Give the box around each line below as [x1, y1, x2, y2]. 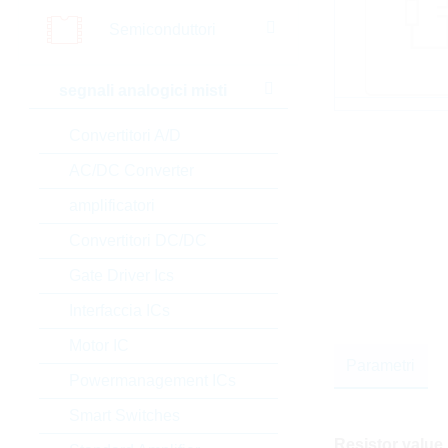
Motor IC [68, 337, 129, 354]
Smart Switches [68, 407, 180, 424]
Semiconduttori [108, 20, 216, 38]
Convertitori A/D [68, 127, 181, 144]
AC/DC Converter [68, 162, 194, 179]
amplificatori [68, 197, 155, 214]
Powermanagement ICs [68, 372, 236, 389]
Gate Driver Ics [68, 267, 174, 284]
